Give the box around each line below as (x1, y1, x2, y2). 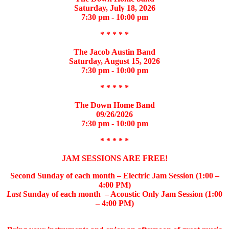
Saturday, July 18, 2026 (74, 3, 155, 12)
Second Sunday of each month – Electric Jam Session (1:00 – (10, 171, 219, 180)
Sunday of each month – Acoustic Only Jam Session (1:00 (21, 189, 222, 198)
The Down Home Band (74, 100, 155, 109)
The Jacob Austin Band (74, 47, 155, 56)
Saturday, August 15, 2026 (69, 56, 160, 65)
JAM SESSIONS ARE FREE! (61, 153, 168, 163)
